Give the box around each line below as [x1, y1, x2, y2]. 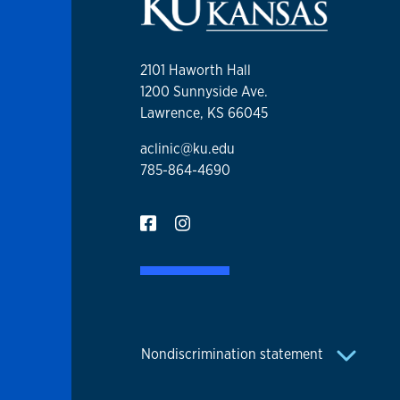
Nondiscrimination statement [141, 344, 327, 363]
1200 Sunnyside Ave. [140, 82, 268, 102]
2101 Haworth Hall [140, 61, 251, 80]
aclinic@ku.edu [140, 139, 235, 159]
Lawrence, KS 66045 [140, 104, 268, 123]
